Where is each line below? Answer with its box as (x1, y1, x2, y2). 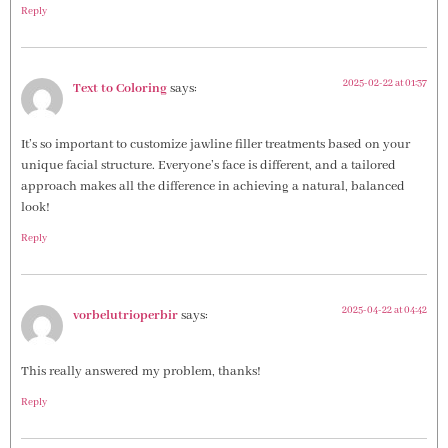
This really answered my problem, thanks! (21, 363, 261, 381)
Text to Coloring (73, 80, 167, 98)
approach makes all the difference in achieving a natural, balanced (21, 178, 405, 196)
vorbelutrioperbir (73, 306, 178, 324)
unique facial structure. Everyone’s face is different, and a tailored (21, 157, 396, 175)
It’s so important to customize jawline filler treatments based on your (21, 136, 410, 154)
